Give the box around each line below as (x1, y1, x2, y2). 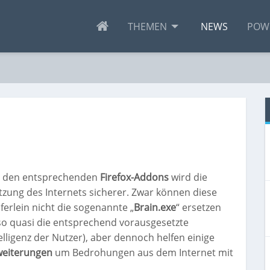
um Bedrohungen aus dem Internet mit (52, 246, 233, 260)
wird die (169, 171, 207, 184)
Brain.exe (134, 201, 176, 215)
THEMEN (128, 19, 167, 33)
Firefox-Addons (100, 171, 169, 184)
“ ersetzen (176, 201, 221, 215)
